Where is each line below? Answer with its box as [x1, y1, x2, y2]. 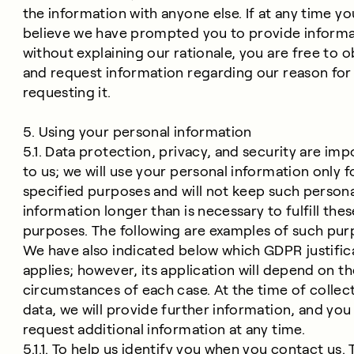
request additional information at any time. [22, 322, 306, 337]
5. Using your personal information [22, 124, 252, 140]
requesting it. [22, 85, 111, 100]
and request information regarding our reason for [22, 65, 352, 81]
